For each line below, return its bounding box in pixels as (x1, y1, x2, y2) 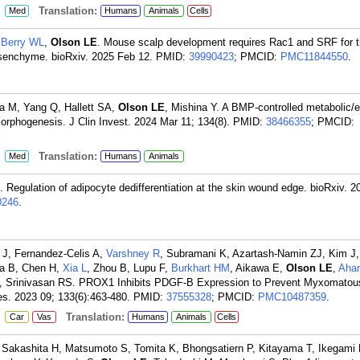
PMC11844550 (280, 51, 348, 63)
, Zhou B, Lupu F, (87, 262, 171, 274)
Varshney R (106, 247, 160, 260)
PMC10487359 (258, 291, 326, 303)
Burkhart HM (171, 262, 230, 274)
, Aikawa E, (230, 262, 286, 274)
